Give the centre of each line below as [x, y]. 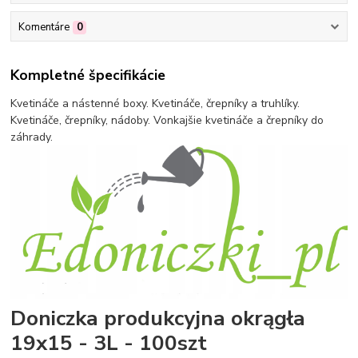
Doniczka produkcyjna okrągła [158, 318]
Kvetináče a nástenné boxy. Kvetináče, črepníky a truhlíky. [155, 104]
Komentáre [44, 27]
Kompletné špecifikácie [88, 76]
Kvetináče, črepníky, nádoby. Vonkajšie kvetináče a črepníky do [167, 121]
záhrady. [32, 137]
